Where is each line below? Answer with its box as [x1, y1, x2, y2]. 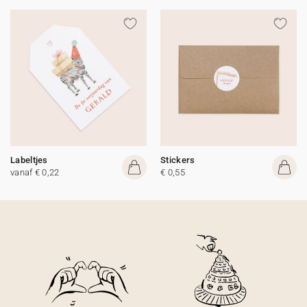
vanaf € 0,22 [10, 167, 60, 177]
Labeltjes [10, 155, 48, 165]
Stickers [160, 155, 195, 165]
